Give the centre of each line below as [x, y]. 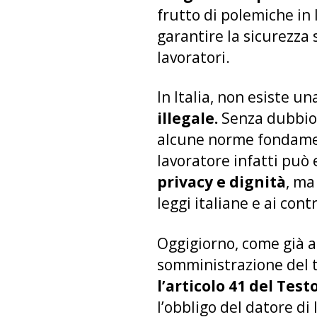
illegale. [189, 119]
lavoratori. [197, 57]
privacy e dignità [221, 182]
